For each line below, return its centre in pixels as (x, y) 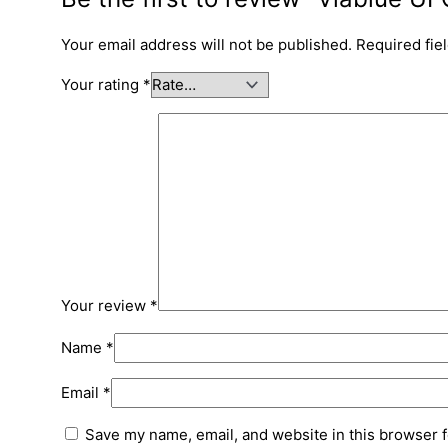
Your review (106, 305)
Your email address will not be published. (207, 44)
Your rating (102, 84)
